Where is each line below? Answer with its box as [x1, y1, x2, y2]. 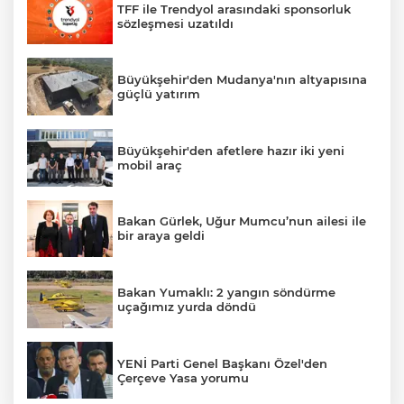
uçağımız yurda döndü [117, 298, 256, 314]
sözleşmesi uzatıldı [117, 15, 234, 31]
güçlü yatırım [117, 87, 200, 102]
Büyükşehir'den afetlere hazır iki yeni [117, 142, 344, 158]
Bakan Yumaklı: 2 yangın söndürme [117, 284, 335, 299]
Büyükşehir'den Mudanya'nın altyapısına [117, 72, 367, 87]
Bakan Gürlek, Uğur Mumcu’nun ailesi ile [117, 214, 366, 229]
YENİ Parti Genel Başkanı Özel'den [117, 355, 327, 371]
